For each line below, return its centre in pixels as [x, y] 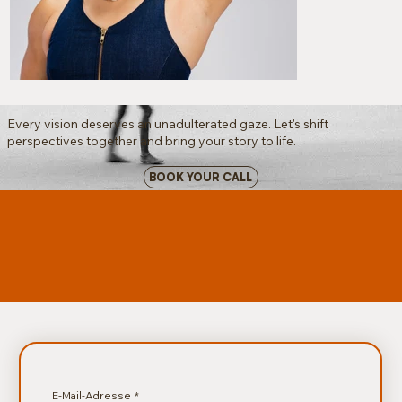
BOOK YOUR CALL [201, 177]
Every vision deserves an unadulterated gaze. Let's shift [167, 124]
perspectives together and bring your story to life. [151, 141]
